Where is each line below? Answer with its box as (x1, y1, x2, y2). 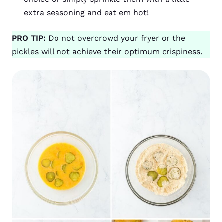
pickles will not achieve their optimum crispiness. (12, 47, 205, 56)
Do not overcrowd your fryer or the (48, 33, 185, 43)
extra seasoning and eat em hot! (24, 8, 149, 18)
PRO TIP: (12, 33, 48, 43)
